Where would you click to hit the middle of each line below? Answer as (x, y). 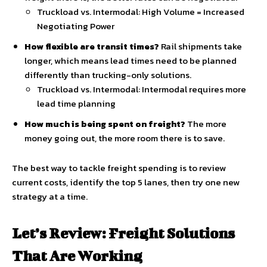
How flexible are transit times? (92, 46)
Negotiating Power (76, 26)
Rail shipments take (201, 46)
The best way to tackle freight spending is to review (119, 168)
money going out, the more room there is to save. (125, 138)
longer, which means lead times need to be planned (131, 60)
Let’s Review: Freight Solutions (123, 233)
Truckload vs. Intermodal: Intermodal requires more (142, 89)
